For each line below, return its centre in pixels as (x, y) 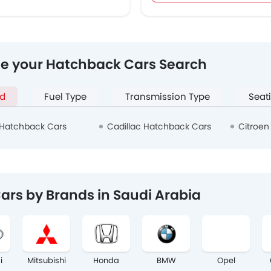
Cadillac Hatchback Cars (159, 127)
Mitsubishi (46, 261)
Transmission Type (168, 97)
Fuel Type (65, 97)
